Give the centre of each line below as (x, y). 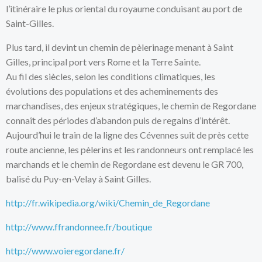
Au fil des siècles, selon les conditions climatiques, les (111, 77)
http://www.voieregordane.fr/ (65, 251)
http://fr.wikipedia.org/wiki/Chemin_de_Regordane (108, 203)
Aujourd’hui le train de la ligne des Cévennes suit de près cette (127, 135)
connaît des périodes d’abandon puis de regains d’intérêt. (118, 120)
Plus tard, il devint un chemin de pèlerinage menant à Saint (120, 47)
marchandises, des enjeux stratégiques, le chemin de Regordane (131, 106)
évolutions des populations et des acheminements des (112, 91)
